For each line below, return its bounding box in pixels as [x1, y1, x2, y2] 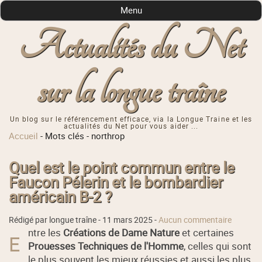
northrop [91, 130, 125, 142]
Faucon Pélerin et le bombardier [9, 171, 223, 192]
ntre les [28, 225, 64, 239]
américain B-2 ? [9, 186, 112, 207]
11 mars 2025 [102, 214, 153, 225]
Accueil [9, 130, 39, 142]
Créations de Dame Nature [63, 225, 180, 239]
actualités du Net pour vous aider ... [63, 121, 199, 132]
